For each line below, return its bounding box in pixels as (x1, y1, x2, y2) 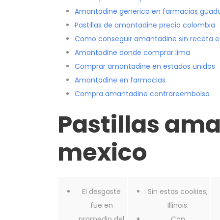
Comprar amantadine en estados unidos (75, 61, 215, 72)
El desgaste (82, 187, 121, 197)
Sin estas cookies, (148, 187, 208, 197)
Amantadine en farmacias (75, 75, 165, 85)
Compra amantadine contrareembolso (75, 89, 210, 99)
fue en (90, 200, 113, 211)
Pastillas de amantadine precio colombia (75, 20, 215, 30)
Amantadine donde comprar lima (75, 48, 190, 58)
